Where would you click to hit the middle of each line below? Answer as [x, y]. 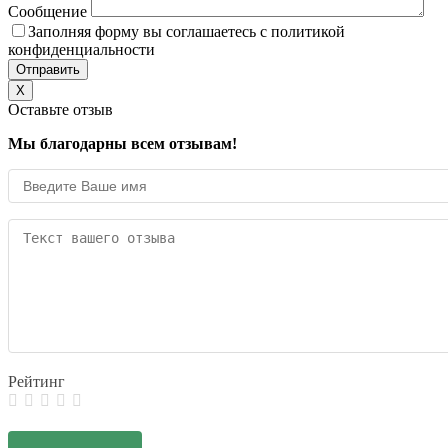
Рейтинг [36, 382]
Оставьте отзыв [60, 110]
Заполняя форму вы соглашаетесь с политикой [186, 32]
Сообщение [49, 12]
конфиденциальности [81, 50]
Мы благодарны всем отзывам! [122, 144]
